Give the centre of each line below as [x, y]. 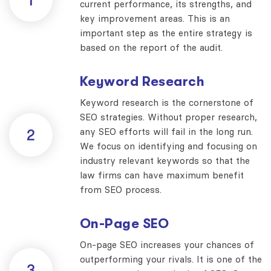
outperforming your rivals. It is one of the [171, 259]
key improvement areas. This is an [155, 18]
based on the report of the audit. [151, 47]
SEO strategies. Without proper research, [168, 117]
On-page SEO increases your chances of [167, 244]
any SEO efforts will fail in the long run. [166, 131]
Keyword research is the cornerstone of [167, 102]
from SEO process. [121, 189]
